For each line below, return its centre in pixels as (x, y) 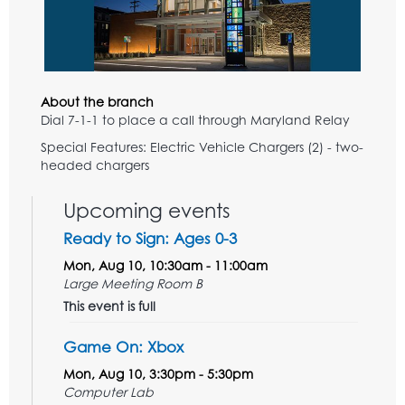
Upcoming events (147, 211)
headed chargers (97, 165)
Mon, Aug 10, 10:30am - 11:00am (165, 266)
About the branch (97, 102)
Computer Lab (108, 392)
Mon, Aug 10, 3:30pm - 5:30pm (158, 374)
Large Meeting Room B (133, 284)
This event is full (109, 306)
